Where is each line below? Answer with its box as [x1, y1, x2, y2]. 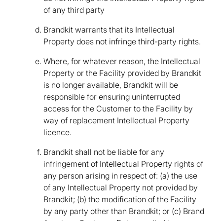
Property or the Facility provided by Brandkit [43, 68, 201, 78]
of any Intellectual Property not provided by [43, 183, 198, 193]
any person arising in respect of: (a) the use [43, 171, 197, 181]
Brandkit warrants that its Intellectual [43, 25, 175, 35]
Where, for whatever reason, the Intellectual [43, 56, 200, 67]
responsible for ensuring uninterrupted [43, 92, 180, 102]
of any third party [43, 5, 105, 15]
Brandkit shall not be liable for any [43, 147, 164, 157]
